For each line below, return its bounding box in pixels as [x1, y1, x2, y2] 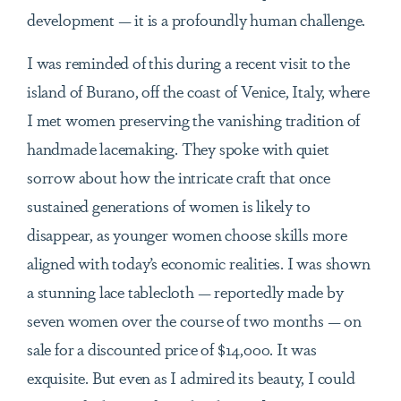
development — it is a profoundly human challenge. [27, 7, 366, 31]
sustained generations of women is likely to [27, 193, 311, 218]
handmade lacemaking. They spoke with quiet [27, 136, 329, 160]
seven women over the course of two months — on [27, 308, 362, 332]
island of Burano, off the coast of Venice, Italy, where [27, 79, 370, 103]
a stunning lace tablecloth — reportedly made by [27, 279, 344, 303]
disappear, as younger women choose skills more [27, 222, 347, 246]
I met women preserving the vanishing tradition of [27, 107, 361, 132]
